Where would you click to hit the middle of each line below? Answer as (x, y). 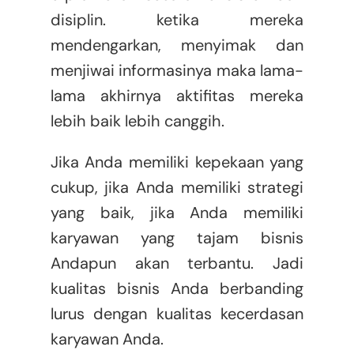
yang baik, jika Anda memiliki (177, 213)
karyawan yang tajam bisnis (177, 238)
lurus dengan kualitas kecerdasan (177, 314)
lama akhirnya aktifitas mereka (177, 96)
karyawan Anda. (107, 339)
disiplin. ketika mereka (177, 20)
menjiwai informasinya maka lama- (177, 71)
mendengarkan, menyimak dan (177, 45)
